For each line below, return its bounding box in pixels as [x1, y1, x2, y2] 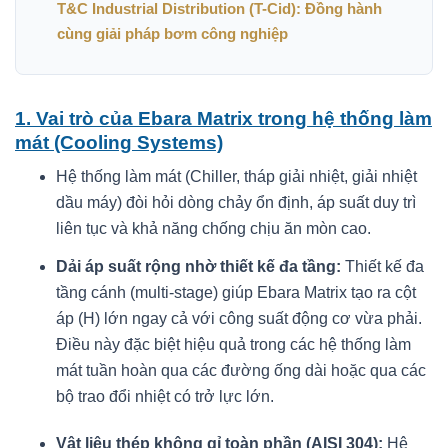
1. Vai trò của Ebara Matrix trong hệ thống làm [15, 107, 432, 129]
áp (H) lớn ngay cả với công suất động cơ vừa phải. [55, 310, 422, 328]
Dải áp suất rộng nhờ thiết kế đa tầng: [55, 258, 341, 276]
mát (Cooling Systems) [15, 131, 223, 153]
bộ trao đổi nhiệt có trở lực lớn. [55, 388, 274, 406]
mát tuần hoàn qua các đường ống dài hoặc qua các [55, 362, 426, 380]
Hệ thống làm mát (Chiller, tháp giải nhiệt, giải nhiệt [55, 168, 417, 186]
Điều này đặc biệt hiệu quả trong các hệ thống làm [55, 336, 411, 354]
